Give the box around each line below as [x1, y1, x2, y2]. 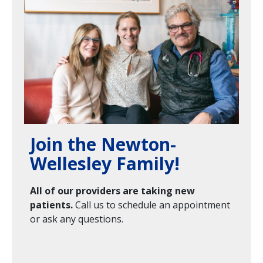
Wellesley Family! [30, 151, 180, 176]
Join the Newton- [30, 131, 176, 156]
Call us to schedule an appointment [73, 198, 230, 211]
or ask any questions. [30, 212, 123, 225]
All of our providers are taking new [30, 184, 195, 197]
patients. [30, 198, 73, 211]
